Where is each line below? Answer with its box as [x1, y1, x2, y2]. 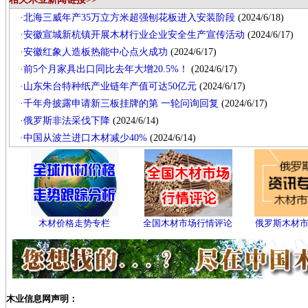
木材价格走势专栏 [38, 218, 111, 228]
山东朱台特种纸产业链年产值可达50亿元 [23, 81, 197, 91]
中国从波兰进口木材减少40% [23, 133, 148, 143]
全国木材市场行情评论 [143, 218, 233, 228]
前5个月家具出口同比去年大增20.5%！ [23, 64, 189, 74]
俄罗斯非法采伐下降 [23, 115, 111, 126]
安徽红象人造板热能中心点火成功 [23, 47, 168, 57]
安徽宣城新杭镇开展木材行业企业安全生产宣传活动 [23, 30, 245, 40]
